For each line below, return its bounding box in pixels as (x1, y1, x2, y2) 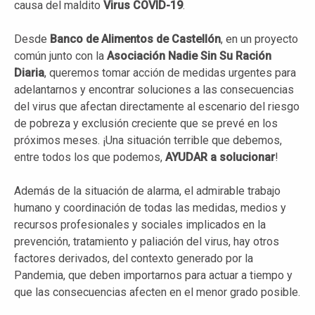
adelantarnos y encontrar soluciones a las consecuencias (14, 82, 294, 96)
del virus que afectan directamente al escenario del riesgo (14, 99, 300, 113)
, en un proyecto (221, 32, 298, 46)
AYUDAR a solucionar (165, 150, 275, 164)
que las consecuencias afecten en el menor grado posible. (14, 285, 300, 299)
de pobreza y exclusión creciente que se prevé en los (14, 116, 278, 130)
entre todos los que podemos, (14, 150, 165, 164)
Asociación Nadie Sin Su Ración (107, 49, 271, 63)
